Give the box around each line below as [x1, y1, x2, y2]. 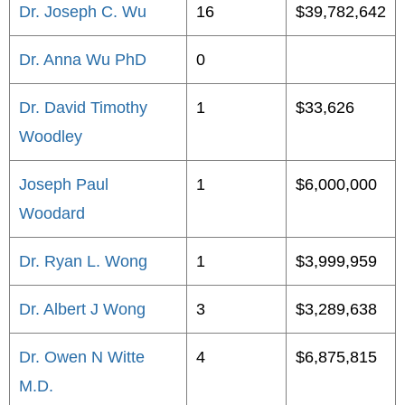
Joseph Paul [19, 175, 108, 193]
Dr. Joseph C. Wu [19, 3, 146, 21]
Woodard [19, 204, 85, 222]
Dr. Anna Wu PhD [19, 51, 146, 69]
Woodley [19, 127, 82, 146]
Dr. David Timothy [19, 99, 147, 117]
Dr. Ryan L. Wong [19, 252, 147, 270]
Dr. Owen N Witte [19, 348, 145, 366]
